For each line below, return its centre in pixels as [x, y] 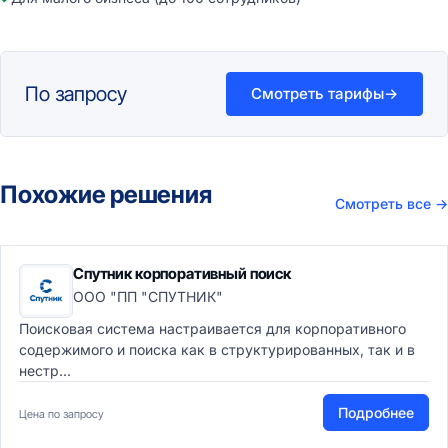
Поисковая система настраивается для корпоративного [212, 328]
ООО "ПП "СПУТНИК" [148, 296]
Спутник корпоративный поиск [182, 273]
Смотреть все [385, 203]
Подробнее [376, 412]
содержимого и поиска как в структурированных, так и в [217, 349]
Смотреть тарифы [317, 93]
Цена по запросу [61, 414]
